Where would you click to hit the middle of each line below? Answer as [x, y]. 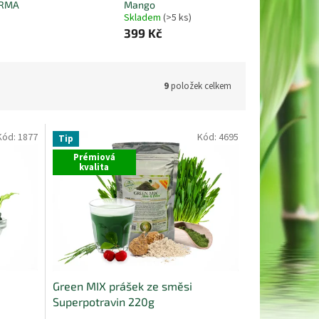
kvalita [94, 167]
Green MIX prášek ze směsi [122, 286]
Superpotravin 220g [103, 301]
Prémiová [94, 157]
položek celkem [200, 86]
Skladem [143, 18]
